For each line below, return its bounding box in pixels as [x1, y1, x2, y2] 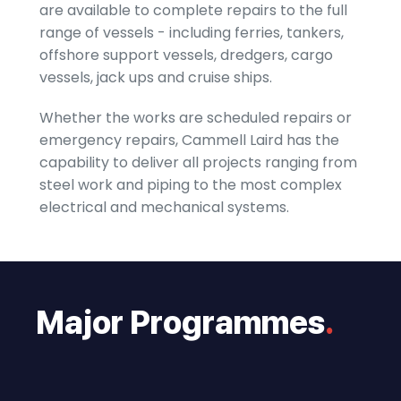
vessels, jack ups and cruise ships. [39, 67, 272, 88]
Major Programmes [36, 303, 325, 342]
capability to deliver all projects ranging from [39, 152, 357, 173]
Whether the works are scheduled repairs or [39, 107, 352, 128]
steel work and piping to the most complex [39, 175, 342, 195]
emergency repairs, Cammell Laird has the [39, 130, 339, 150]
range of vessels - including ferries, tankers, [39, 22, 344, 43]
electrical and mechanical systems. [39, 197, 289, 218]
